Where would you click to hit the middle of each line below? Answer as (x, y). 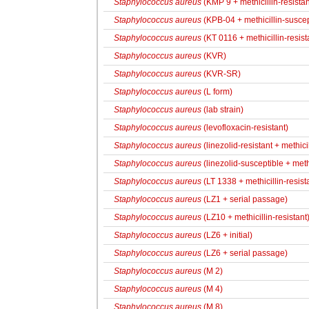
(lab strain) (222, 110)
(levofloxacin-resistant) (245, 128)
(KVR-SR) (221, 74)
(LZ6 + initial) (227, 235)
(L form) (217, 92)
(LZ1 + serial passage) (245, 199)
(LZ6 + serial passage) (245, 253)
